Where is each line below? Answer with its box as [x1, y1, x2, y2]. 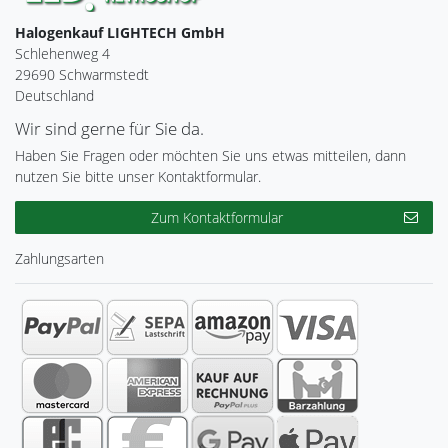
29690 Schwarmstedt [15, 64, 149, 84]
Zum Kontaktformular [151, 207, 283, 227]
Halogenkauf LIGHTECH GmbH [15, 22, 225, 42]
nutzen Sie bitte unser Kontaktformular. [15, 166, 261, 186]
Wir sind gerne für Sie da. [15, 116, 204, 140]
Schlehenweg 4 [15, 43, 110, 63]
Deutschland [15, 85, 94, 105]
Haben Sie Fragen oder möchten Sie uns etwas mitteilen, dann [15, 145, 406, 165]
